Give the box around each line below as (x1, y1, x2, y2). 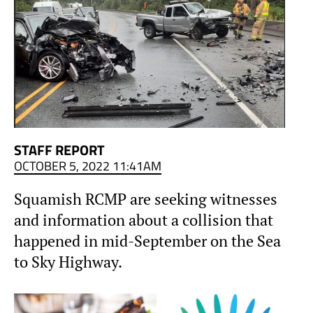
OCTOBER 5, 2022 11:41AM (14, 156, 161, 175)
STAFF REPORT (14, 138, 105, 161)
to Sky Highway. (14, 252, 122, 272)
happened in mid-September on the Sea (14, 231, 281, 251)
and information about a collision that (14, 210, 273, 230)
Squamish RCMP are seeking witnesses (14, 189, 277, 209)
